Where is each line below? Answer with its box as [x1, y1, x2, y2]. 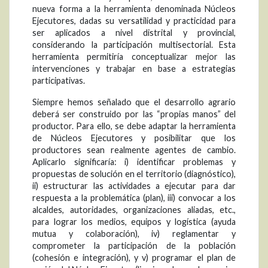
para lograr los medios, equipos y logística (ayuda [32, 217, 236, 227]
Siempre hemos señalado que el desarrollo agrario [32, 97, 236, 108]
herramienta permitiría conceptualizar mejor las [32, 51, 236, 62]
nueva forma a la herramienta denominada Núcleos [32, 4, 236, 14]
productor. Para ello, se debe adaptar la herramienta [32, 121, 236, 132]
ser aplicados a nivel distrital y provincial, [32, 28, 236, 38]
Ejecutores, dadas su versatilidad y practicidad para [32, 16, 236, 26]
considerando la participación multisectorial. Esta [32, 39, 236, 50]
